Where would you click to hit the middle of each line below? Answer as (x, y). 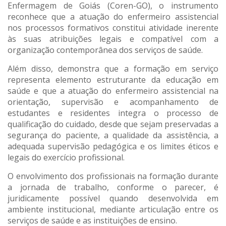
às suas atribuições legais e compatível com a (113, 39)
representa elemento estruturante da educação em (113, 80)
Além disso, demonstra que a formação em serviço (113, 69)
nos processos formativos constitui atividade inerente (113, 28)
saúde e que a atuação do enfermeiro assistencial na (113, 91)
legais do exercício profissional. (66, 158)
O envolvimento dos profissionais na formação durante (113, 176)
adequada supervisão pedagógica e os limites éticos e (113, 147)
